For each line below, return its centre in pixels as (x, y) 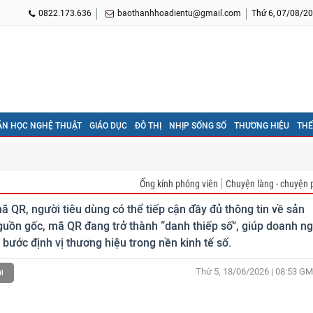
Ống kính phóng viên (179, 184)
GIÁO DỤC (108, 126)
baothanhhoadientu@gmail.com (179, 13)
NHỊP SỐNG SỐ (198, 126)
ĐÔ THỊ (148, 126)
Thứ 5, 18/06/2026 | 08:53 (246, 272)
